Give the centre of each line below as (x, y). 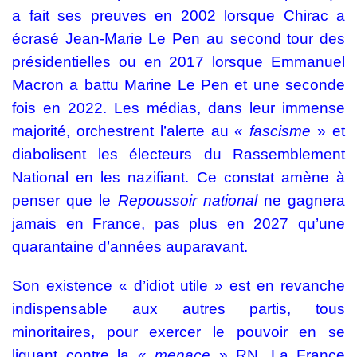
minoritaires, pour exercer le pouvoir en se (178, 332)
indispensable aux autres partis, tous (178, 309)
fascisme (280, 131)
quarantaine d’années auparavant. (130, 247)
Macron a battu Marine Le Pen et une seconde (178, 85)
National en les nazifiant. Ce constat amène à (178, 177)
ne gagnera (301, 200)
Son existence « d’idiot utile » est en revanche (178, 286)
